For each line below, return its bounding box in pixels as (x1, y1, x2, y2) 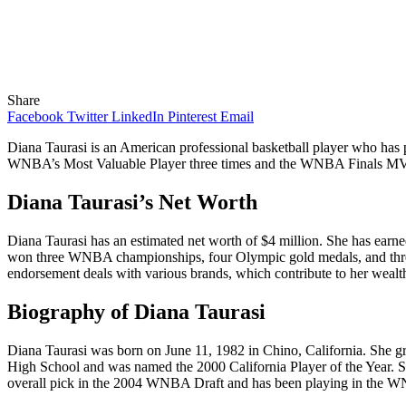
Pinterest (168, 108, 217, 124)
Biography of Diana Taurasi (7, 299, 266, 324)
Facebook (7, 108, 63, 124)
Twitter (67, 108, 108, 124)
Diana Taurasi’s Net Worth (7, 189, 257, 214)
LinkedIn (111, 108, 164, 124)
